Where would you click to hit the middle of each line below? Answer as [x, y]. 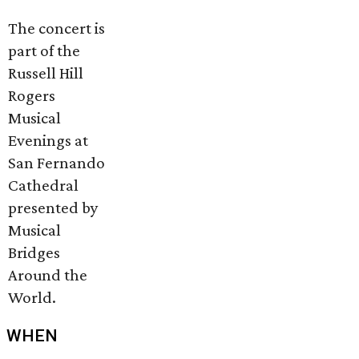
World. [32, 297]
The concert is [56, 28]
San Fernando [56, 162]
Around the [48, 274]
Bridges [34, 252]
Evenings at [48, 140]
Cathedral [43, 185]
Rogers [32, 95]
